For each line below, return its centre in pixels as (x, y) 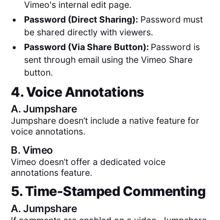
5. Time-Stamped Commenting (108, 192)
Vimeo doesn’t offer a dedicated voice (88, 162)
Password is (175, 47)
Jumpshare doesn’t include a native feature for (105, 121)
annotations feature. (52, 172)
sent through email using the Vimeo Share (108, 59)
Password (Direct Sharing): (81, 20)
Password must (170, 20)
